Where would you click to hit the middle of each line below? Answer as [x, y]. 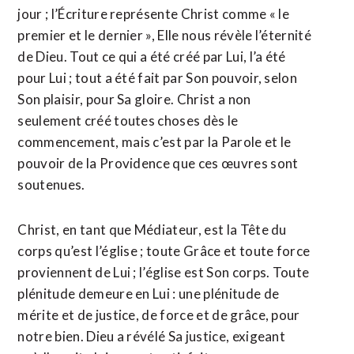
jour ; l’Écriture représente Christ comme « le [154, 14]
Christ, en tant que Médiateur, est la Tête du [152, 230]
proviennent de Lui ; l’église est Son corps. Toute [164, 272]
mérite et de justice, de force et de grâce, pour [159, 315]
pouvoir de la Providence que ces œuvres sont [158, 163]
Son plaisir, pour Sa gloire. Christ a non [134, 99]
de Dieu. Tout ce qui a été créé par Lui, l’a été [152, 56]
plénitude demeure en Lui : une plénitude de [149, 294]
